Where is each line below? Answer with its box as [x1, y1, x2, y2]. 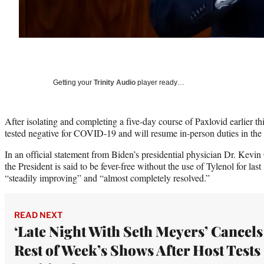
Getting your [53, 78, 94, 87]
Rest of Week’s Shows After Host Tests [14, 240, 260, 259]
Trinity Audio [94, 78, 136, 87]
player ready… [136, 78, 184, 87]
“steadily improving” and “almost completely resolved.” [5, 171, 210, 184]
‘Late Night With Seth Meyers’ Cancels [14, 221, 263, 240]
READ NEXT [14, 209, 62, 220]
